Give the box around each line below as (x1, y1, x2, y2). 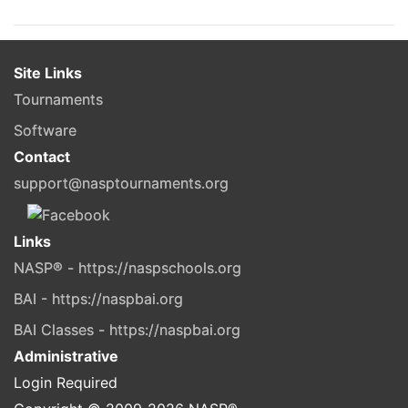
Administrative (14, 347, 118, 366)
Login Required (14, 373, 117, 393)
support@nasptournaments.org (14, 173, 229, 192)
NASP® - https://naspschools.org (14, 259, 241, 278)
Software (14, 120, 76, 139)
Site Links (14, 63, 82, 82)
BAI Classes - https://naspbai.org (14, 321, 240, 340)
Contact (14, 147, 70, 166)
